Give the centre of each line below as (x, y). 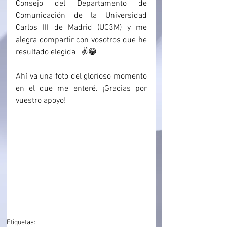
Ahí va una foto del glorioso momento (81, 77)
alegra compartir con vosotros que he (81, 40)
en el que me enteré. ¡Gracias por (81, 89)
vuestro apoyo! (41, 101)
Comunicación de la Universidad (81, 16)
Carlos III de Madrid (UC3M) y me (81, 28)
